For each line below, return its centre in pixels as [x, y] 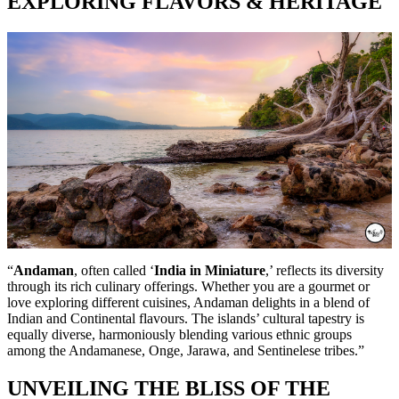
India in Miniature [210, 270]
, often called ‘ [114, 270]
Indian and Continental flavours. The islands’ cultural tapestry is [186, 318]
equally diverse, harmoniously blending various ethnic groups [179, 334]
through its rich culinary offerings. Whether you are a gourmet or [188, 286]
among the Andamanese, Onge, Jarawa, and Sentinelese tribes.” [186, 350]
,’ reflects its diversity [325, 270]
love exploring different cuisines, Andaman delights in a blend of [188, 302]
